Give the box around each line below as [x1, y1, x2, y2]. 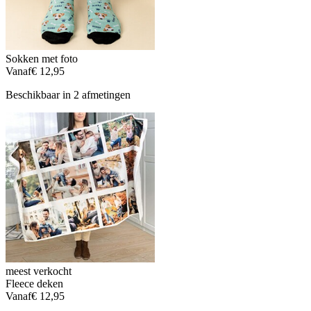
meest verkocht [6, 264, 72, 277]
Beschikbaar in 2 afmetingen [6, 89, 131, 101]
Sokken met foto [6, 53, 78, 65]
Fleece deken [6, 277, 63, 289]
